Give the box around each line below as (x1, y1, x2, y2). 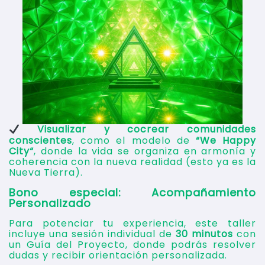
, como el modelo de (72, 133, 196, 147)
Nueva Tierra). (9, 165, 83, 179)
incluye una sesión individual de (9, 227, 176, 241)
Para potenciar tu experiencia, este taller (9, 216, 256, 230)
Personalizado (9, 195, 91, 211)
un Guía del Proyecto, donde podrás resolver (9, 237, 256, 251)
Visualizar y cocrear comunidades (37, 122, 257, 137)
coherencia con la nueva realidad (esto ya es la (9, 154, 256, 169)
